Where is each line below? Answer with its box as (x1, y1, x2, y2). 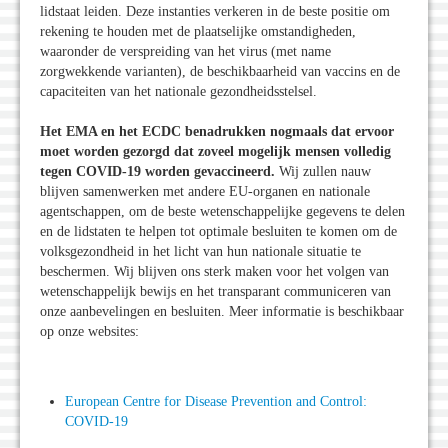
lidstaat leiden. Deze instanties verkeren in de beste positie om (40, 4, 390, 20)
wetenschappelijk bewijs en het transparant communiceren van (40, 284, 391, 300)
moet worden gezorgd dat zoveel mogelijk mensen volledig (40, 144, 391, 160)
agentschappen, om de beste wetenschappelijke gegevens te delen (40, 204, 405, 220)
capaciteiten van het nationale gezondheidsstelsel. (40, 84, 317, 100)
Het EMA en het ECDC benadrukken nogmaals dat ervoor (40, 124, 394, 140)
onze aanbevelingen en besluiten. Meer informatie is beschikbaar (40, 304, 404, 320)
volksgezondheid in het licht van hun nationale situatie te (40, 244, 361, 260)
